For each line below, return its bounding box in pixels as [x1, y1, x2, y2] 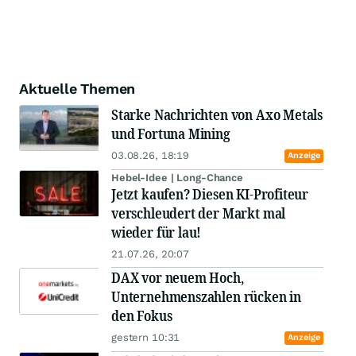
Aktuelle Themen [19, 80, 136, 98]
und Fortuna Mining [111, 124, 230, 144]
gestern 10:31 [111, 331, 180, 344]
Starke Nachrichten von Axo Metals [111, 105, 323, 125]
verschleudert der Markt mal [111, 203, 286, 223]
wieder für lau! [111, 222, 202, 242]
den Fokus [111, 306, 172, 326]
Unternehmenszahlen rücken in [111, 287, 301, 307]
